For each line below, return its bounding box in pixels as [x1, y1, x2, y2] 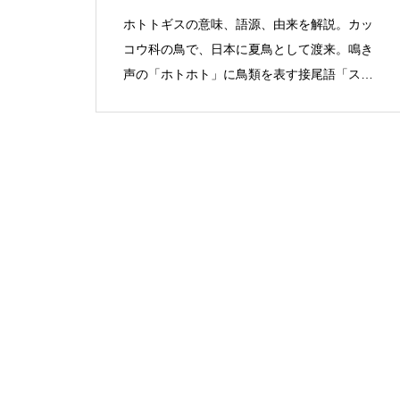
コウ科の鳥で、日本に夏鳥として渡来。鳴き [123, 42, 373, 56]
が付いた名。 [123, 92, 198, 106]
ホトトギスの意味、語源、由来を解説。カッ [123, 17, 373, 31]
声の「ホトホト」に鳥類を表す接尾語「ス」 [123, 67, 373, 81]
